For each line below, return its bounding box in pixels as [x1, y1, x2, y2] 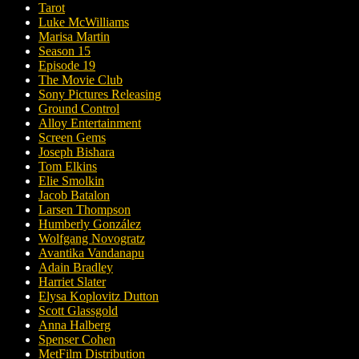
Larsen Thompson [38, 203, 131, 217]
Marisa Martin [38, 30, 110, 44]
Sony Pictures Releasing [38, 87, 161, 102]
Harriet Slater [38, 275, 106, 289]
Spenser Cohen [38, 333, 115, 347]
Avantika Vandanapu [38, 246, 144, 260]
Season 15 [38, 44, 91, 58]
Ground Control [38, 102, 119, 116]
